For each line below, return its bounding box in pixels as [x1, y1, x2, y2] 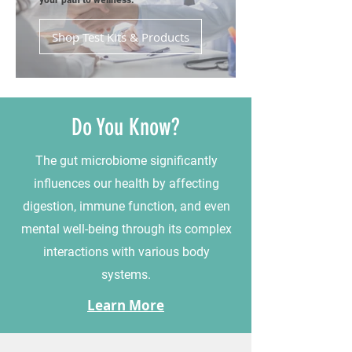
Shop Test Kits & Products [52, 28, 189, 45]
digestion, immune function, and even [22, 199, 230, 214]
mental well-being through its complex [20, 222, 232, 236]
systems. [101, 267, 151, 282]
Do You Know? [71, 113, 180, 141]
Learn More [87, 296, 164, 314]
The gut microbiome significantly [35, 153, 218, 168]
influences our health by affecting [33, 176, 219, 191]
